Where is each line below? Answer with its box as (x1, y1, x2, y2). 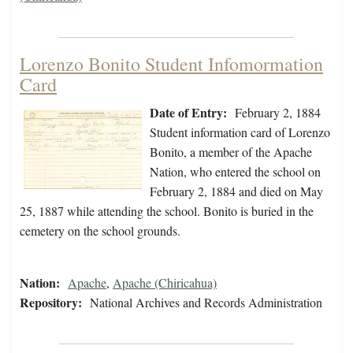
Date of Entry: (150, 103, 227, 122)
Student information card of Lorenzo (150, 124, 330, 141)
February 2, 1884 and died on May (150, 183, 323, 200)
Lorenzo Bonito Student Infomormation (20, 51, 323, 77)
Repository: (20, 293, 82, 312)
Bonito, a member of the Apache (150, 143, 312, 161)
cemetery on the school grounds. (20, 222, 184, 240)
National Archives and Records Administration (90, 294, 322, 311)
